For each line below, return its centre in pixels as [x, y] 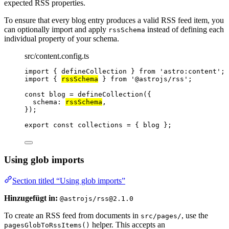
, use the [195, 215]
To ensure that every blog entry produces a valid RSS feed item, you [114, 20]
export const [51, 125]
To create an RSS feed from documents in [72, 215]
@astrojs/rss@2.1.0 [97, 198]
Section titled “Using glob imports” [69, 180]
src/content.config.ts [57, 56]
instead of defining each [185, 30]
